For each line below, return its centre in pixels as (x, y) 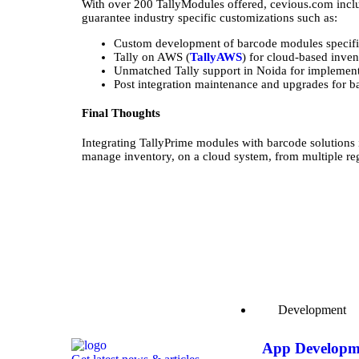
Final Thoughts (121, 113)
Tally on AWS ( (152, 56)
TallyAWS (216, 56)
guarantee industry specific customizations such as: (210, 17)
